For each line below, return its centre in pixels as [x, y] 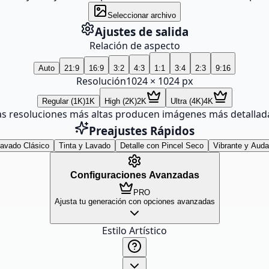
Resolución [101, 81]
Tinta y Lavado [85, 146]
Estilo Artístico [134, 231]
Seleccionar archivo [142, 15]
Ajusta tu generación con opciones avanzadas [134, 201]
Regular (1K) [63, 101]
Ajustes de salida [142, 32]
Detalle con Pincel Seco [162, 146]
